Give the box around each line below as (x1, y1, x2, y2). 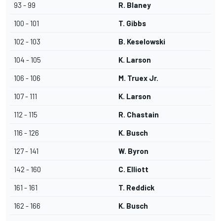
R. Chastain (118, 110, 159, 119)
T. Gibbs (118, 19, 146, 28)
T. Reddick (118, 183, 154, 192)
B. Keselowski (118, 37, 165, 46)
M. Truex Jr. (118, 74, 158, 83)
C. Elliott (118, 165, 148, 174)
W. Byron (118, 147, 148, 156)
